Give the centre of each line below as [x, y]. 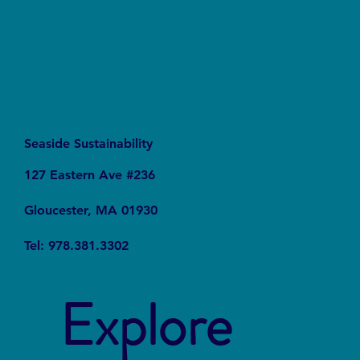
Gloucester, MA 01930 [91, 210]
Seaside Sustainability [89, 143]
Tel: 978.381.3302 [77, 245]
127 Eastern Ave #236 [90, 174]
